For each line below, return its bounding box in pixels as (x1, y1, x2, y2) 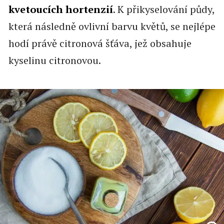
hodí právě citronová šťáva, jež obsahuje (8, 36, 191, 50)
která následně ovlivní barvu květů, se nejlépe (8, 19, 215, 33)
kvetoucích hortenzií (8, 2, 113, 16)
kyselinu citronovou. (8, 53, 101, 67)
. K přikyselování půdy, (112, 2, 214, 16)
